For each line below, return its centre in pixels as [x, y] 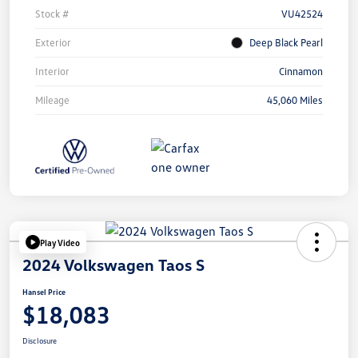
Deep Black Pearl [286, 43]
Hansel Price [44, 292]
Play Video [60, 242]
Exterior [53, 43]
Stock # [52, 14]
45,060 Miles [295, 100]
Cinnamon [301, 72]
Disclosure [40, 341]
